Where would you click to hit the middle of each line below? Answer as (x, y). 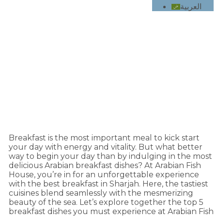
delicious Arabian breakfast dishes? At (82, 165)
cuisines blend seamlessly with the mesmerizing (101, 193)
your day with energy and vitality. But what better (106, 147)
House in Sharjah (112, 62)
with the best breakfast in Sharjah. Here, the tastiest (108, 184)
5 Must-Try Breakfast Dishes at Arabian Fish (112, 47)
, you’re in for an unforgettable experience (116, 175)
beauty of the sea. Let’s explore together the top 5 (106, 202)
